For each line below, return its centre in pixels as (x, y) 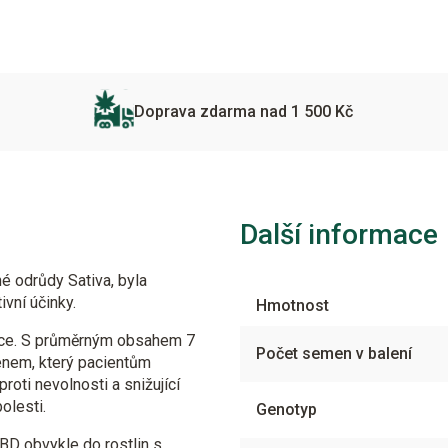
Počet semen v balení (334, 353)
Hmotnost (292, 305)
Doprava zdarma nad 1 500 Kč (244, 111)
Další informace (339, 234)
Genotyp (286, 409)
